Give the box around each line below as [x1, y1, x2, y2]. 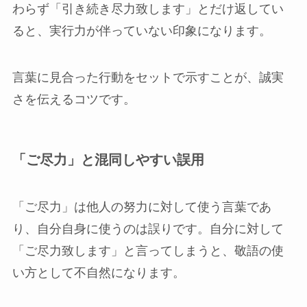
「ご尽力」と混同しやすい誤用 [12, 151, 204, 167]
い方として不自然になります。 [12, 266, 185, 280]
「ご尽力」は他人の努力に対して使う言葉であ [12, 200, 271, 214]
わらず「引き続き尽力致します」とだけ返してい [12, 1, 284, 16]
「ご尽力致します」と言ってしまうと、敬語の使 [12, 244, 284, 258]
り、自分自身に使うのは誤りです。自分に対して [12, 222, 284, 236]
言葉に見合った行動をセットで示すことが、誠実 [12, 70, 284, 84]
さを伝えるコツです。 [12, 92, 136, 106]
